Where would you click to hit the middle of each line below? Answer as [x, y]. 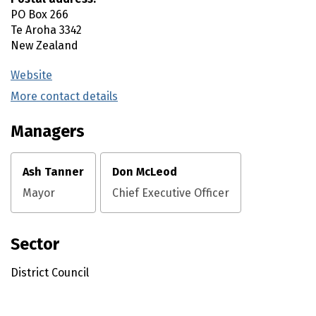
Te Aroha [34, 30]
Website [31, 75]
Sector [35, 244]
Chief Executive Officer [171, 193]
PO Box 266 [39, 14]
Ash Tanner [53, 172]
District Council [50, 273]
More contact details [64, 96]
